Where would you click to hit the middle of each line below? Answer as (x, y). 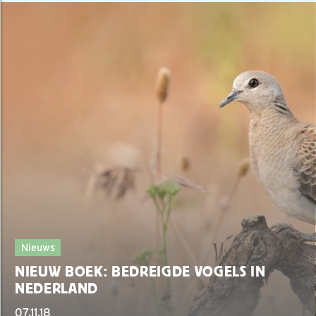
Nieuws (38, 248)
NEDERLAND (57, 289)
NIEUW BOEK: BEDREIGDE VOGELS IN (140, 272)
